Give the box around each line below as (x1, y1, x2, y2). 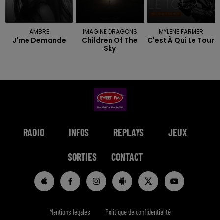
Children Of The (82, 35, 138, 45)
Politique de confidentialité (105, 207, 171, 216)
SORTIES (67, 150, 97, 163)
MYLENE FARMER (158, 27, 203, 36)
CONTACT (111, 150, 143, 163)
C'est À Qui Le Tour (147, 35, 215, 45)
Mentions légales (49, 207, 90, 216)
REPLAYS (113, 126, 144, 138)
